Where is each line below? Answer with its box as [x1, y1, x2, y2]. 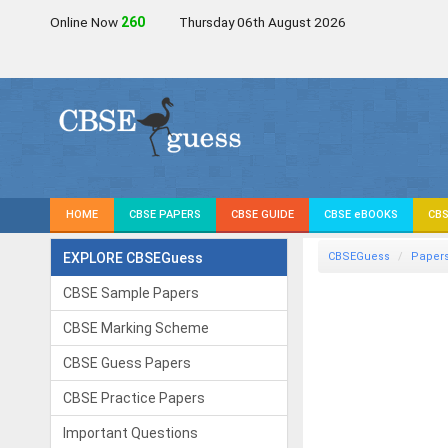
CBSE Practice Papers [63, 390, 205, 406]
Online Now [50, 14, 121, 30]
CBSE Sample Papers [63, 285, 199, 301]
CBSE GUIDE [231, 208, 294, 221]
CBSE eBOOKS [324, 208, 398, 221]
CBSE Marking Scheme [63, 320, 209, 336]
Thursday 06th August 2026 [179, 14, 346, 30]
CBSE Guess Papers [63, 355, 191, 371]
